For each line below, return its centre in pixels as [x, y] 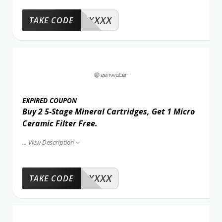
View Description [51, 142]
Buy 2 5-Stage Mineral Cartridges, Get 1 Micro [109, 111]
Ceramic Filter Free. [60, 123]
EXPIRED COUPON [50, 100]
